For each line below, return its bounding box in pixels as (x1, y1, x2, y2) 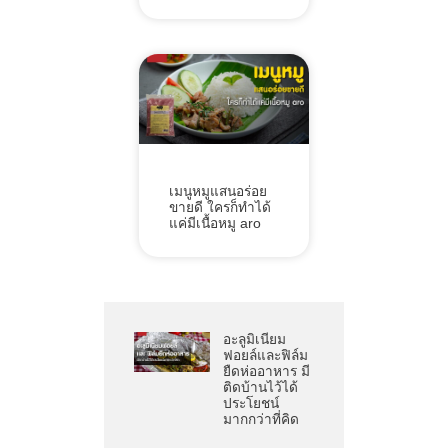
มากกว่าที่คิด (222, 412, 299, 428)
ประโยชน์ (222, 396, 279, 412)
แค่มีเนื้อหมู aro (168, 216, 261, 232)
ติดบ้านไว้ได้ (222, 380, 298, 396)
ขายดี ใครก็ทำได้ (168, 200, 271, 216)
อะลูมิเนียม (222, 332, 286, 348)
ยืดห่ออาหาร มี (222, 364, 310, 380)
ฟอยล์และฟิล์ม (222, 348, 308, 364)
